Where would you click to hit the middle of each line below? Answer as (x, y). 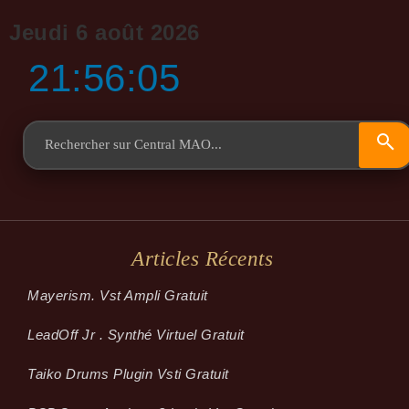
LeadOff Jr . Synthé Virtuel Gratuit (136, 334)
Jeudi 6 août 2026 (105, 32)
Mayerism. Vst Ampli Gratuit (118, 295)
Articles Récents (202, 258)
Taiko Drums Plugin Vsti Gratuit (128, 373)
